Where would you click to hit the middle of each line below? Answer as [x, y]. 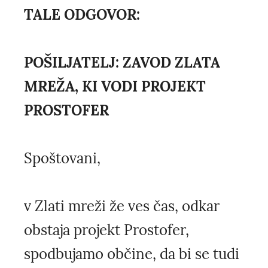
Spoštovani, [62, 159]
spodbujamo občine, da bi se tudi [132, 254]
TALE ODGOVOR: [82, 15]
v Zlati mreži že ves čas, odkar [122, 206]
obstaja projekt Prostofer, [106, 230]
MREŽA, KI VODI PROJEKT [115, 87]
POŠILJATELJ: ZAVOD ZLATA [122, 63]
